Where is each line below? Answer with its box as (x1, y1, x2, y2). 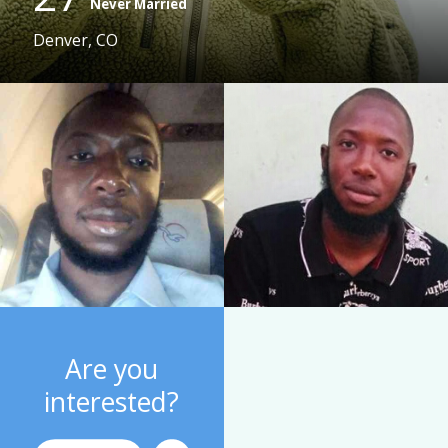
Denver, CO (33, 29, 119, 52)
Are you (65, 351, 159, 388)
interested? (44, 384, 180, 421)
